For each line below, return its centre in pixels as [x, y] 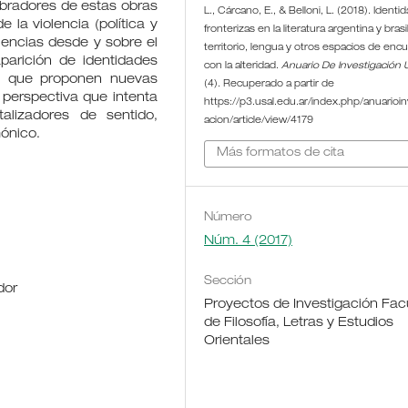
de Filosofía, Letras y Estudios [299, 323]
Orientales [237, 341]
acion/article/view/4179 [259, 122]
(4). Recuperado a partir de [270, 85]
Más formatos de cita [281, 153]
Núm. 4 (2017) [249, 241]
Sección [228, 281]
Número [229, 218]
